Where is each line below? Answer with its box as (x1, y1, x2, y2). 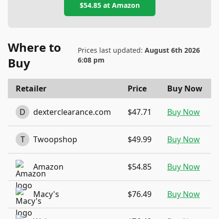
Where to (8, 39, 61, 55)
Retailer (16, 83, 46, 94)
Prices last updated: (77, 45, 145, 55)
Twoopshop (33, 134, 77, 145)
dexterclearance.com (33, 107, 111, 117)
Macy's (33, 189, 59, 199)
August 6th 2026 (144, 45, 200, 55)
